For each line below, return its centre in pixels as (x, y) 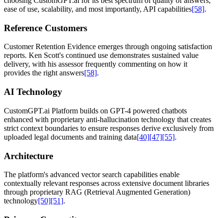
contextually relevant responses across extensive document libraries (107, 183)
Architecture (28, 156)
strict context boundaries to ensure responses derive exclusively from (109, 128)
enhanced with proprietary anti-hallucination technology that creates (108, 119)
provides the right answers (44, 73)
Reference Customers (45, 28)
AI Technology (33, 92)
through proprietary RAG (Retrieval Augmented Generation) (97, 192)
